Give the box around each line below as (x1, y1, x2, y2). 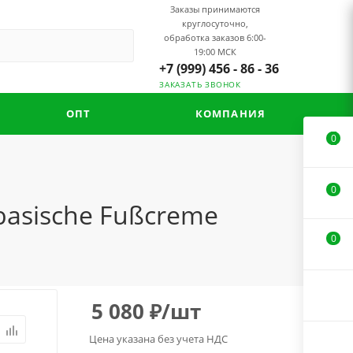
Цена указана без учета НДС (89, 332, 228, 346)
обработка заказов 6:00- (163, 32, 266, 43)
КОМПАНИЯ (195, 106, 266, 121)
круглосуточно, (181, 17, 248, 29)
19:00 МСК (193, 46, 236, 58)
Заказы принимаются (169, 3, 260, 15)
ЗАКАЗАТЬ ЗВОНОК (159, 80, 241, 90)
